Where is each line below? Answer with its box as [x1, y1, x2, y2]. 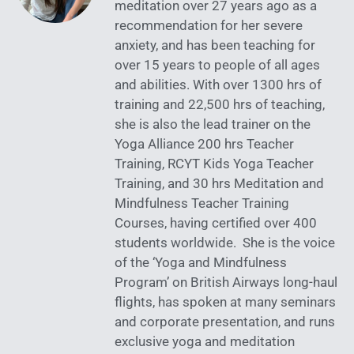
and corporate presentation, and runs [115, 314, 335, 330]
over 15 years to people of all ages [115, 57, 320, 73]
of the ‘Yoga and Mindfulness [115, 254, 287, 271]
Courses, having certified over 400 [115, 215, 317, 232]
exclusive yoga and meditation [115, 333, 295, 350]
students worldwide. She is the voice [115, 235, 335, 251]
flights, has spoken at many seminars [115, 294, 336, 311]
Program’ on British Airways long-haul [115, 274, 337, 291]
